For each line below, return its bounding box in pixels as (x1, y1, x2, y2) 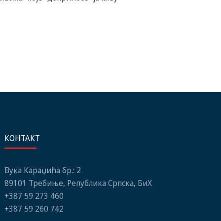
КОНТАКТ (4, 132, 40, 144)
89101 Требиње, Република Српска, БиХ (4, 177, 152, 188)
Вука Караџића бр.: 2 (4, 164, 81, 176)
